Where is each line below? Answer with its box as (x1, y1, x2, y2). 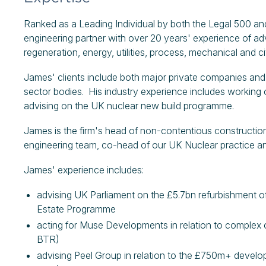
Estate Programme (37, 203, 116, 215)
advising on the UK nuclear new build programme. (24, 100, 236, 112)
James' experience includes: (24, 164, 144, 176)
